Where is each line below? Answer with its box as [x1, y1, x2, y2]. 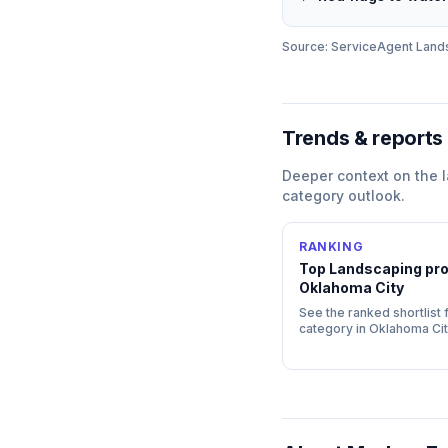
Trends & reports [282, 126, 444, 150]
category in [299, 321, 369, 336]
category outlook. [282, 187, 405, 204]
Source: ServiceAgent [282, 39, 416, 54]
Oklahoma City [299, 279, 404, 296]
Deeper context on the [282, 167, 442, 184]
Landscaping [329, 260, 422, 277]
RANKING [299, 239, 364, 254]
